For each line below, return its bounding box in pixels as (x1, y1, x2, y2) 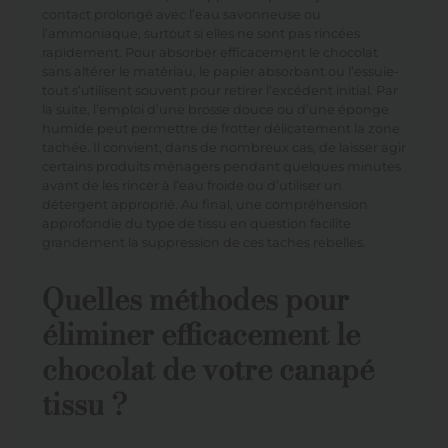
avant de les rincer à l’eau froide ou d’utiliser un (41, 177, 342, 193)
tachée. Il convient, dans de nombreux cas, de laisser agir (41, 139, 406, 155)
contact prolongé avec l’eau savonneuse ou (41, 6, 321, 22)
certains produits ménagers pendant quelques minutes (41, 158, 401, 174)
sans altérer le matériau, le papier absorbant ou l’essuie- (41, 63, 399, 79)
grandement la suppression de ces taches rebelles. (41, 234, 366, 250)
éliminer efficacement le (41, 311, 360, 357)
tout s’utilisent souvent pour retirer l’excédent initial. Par (41, 82, 398, 98)
